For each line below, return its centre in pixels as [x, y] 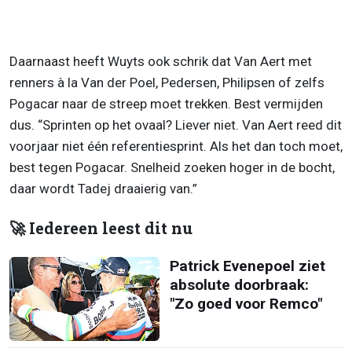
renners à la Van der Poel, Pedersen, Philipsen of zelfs [167, 82]
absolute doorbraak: [239, 284]
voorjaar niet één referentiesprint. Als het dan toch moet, [176, 146]
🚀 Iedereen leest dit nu [101, 228]
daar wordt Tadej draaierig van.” [103, 188]
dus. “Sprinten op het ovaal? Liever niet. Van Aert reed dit [176, 125]
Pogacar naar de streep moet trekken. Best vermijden [166, 103]
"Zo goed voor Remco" [246, 303]
